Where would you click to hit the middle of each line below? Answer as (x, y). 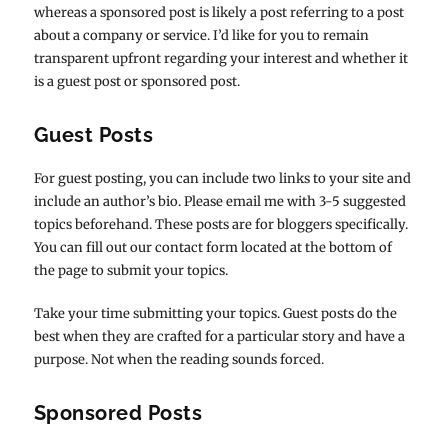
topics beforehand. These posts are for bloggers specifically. (220, 224)
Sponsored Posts (118, 412)
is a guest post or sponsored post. (136, 81)
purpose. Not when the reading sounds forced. (178, 359)
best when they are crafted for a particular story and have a (219, 336)
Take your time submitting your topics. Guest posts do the (215, 313)
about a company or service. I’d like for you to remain (201, 35)
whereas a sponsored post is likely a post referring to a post (218, 12)
